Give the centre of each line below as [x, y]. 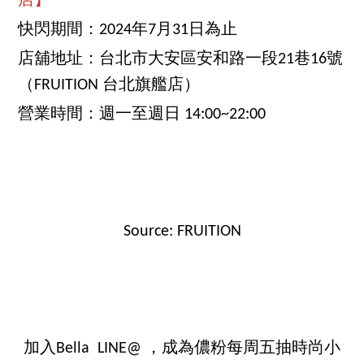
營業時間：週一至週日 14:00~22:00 [142, 115]
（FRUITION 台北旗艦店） [109, 86]
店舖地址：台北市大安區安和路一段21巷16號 [181, 60]
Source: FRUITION [182, 232]
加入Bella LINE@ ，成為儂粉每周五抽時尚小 [182, 349]
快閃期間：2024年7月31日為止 [128, 30]
